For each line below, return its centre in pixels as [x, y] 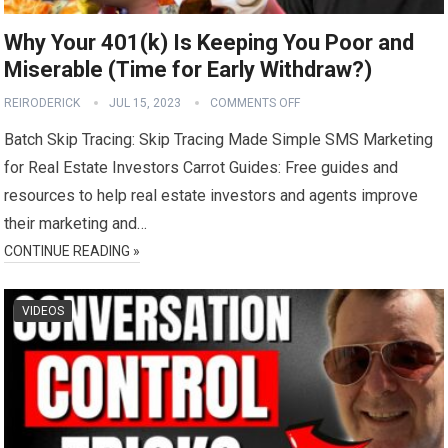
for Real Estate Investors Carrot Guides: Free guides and [201, 167]
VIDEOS [43, 310]
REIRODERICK [42, 102]
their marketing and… [76, 223]
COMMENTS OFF [255, 102]
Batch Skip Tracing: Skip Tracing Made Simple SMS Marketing [219, 139]
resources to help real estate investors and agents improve [211, 195]
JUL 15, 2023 [145, 102]
